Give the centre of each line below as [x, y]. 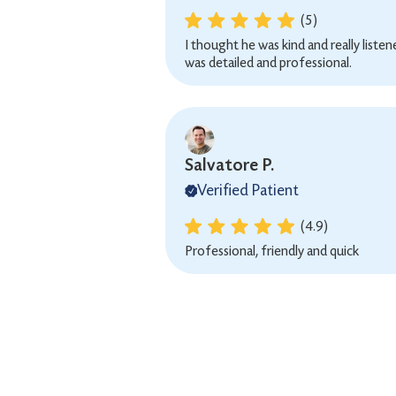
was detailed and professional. [269, 62]
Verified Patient [248, 190]
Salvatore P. [230, 165]
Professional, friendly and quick [272, 251]
